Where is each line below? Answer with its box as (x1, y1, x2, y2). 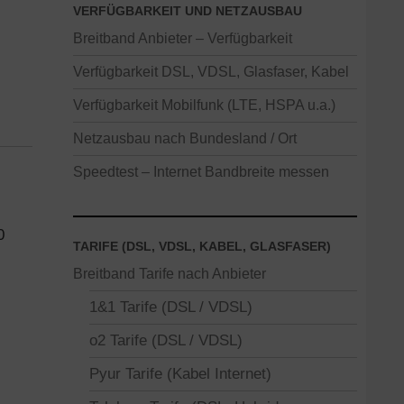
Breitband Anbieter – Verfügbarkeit (73, 30, 292, 46)
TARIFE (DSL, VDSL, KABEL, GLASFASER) (73, 239, 331, 253)
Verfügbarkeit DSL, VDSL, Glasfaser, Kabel (73, 63, 349, 79)
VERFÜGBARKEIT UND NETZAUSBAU (73, 4, 302, 18)
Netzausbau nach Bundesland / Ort (73, 130, 297, 146)
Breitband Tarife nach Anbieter (73, 265, 266, 281)
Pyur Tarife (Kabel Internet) (89, 365, 271, 382)
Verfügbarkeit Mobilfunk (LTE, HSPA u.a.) (73, 96, 335, 113)
